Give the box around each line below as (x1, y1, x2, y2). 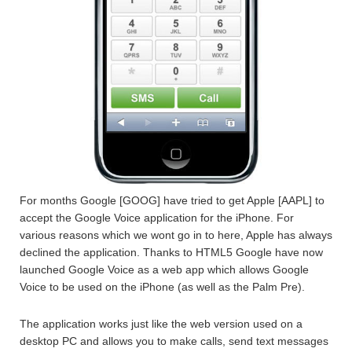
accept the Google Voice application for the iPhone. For (20, 211, 294, 224)
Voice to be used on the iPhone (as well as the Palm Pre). (20, 280, 305, 293)
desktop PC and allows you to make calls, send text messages (20, 335, 328, 347)
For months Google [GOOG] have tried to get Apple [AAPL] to (20, 194, 324, 207)
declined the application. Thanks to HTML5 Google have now (20, 246, 323, 258)
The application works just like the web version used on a (20, 317, 302, 330)
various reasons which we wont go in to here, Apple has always (20, 229, 332, 241)
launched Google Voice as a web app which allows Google (20, 263, 309, 276)
